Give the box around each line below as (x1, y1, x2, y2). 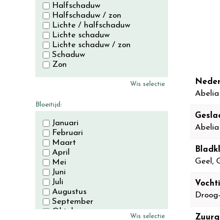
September (52, 197, 93, 206)
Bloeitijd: (35, 101, 62, 109)
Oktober (52, 207, 83, 216)
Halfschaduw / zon (52, 11, 121, 20)
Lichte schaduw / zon (52, 41, 131, 49)
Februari (52, 129, 83, 137)
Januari (52, 119, 79, 127)
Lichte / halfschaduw (52, 21, 130, 29)
